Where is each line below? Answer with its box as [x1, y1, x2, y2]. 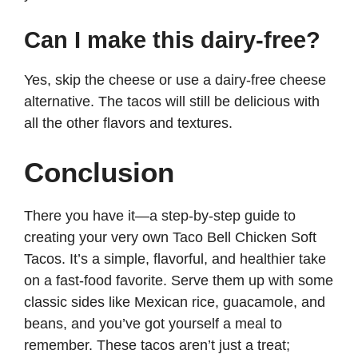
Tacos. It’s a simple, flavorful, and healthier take [24, 251, 326, 268]
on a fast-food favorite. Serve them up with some [24, 272, 333, 289]
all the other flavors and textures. [24, 115, 233, 132]
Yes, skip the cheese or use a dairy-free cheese [24, 72, 326, 89]
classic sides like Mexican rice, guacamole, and [24, 294, 325, 311]
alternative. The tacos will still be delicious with [24, 93, 320, 110]
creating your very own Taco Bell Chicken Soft [24, 229, 316, 246]
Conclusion [24, 157, 174, 189]
